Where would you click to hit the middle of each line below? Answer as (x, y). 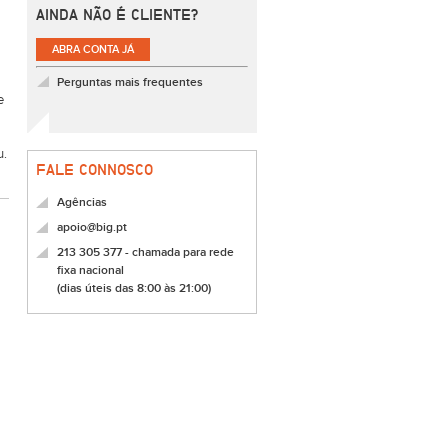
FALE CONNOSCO (94, 169)
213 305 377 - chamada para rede (145, 252)
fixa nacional (90, 270)
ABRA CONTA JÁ (93, 49)
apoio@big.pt (92, 227)
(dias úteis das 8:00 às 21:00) (134, 288)
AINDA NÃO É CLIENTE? (117, 14)
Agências (82, 202)
